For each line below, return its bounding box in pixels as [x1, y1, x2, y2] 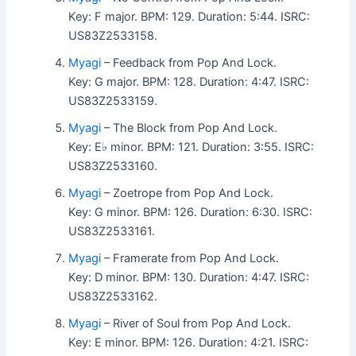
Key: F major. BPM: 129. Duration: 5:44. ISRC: [68, 9, 311, 24]
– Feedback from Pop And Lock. [101, 55, 277, 70]
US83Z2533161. [68, 223, 156, 238]
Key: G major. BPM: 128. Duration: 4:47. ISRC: [68, 74, 310, 89]
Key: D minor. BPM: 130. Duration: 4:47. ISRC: [68, 269, 310, 284]
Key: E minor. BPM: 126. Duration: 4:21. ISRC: [68, 335, 309, 350]
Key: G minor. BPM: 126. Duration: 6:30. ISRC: [68, 204, 313, 219]
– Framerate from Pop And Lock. [101, 250, 280, 265]
